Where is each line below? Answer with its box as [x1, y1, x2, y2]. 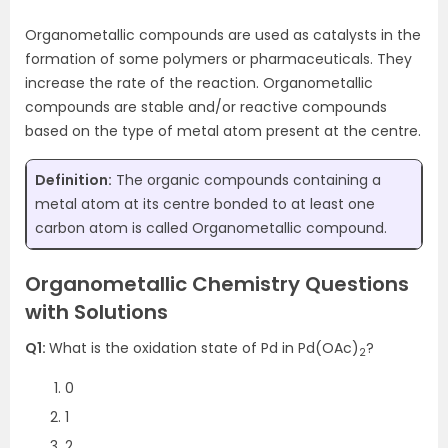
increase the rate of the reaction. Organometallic [25, 73, 373, 93]
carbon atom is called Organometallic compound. [35, 218, 387, 238]
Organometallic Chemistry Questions [25, 270, 409, 298]
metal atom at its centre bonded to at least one [35, 194, 375, 214]
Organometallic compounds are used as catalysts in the [25, 25, 421, 45]
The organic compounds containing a [112, 170, 381, 190]
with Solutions [25, 298, 168, 326]
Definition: [35, 170, 112, 190]
